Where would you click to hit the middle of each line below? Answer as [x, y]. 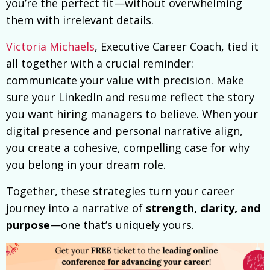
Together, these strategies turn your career [120, 191]
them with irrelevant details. [80, 20]
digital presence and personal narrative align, [124, 131]
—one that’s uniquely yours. [122, 225]
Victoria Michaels [50, 47]
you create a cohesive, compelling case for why [128, 148]
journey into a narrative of [76, 208]
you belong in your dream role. [86, 165]
